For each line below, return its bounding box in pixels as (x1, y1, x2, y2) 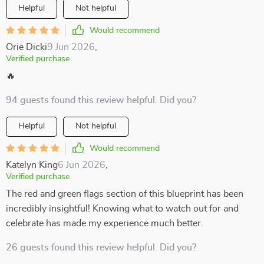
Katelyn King (6, 160, 58, 170)
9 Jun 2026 (47, 42, 95, 52)
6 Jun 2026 (58, 160, 105, 170)
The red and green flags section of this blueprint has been (6, 189, 243, 199)
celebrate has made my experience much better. (6, 219, 203, 228)
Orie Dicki (6, 42, 47, 52)
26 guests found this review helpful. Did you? (6, 243, 196, 252)
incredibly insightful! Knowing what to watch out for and (6, 204, 239, 213)
